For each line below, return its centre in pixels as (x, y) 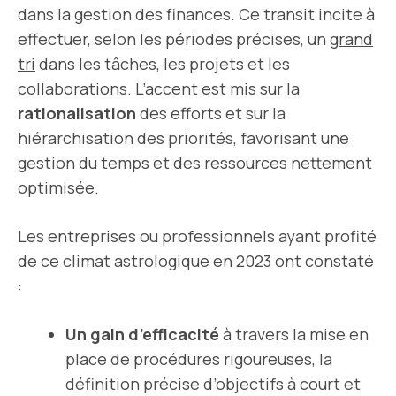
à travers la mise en (294, 334)
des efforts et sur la (211, 113)
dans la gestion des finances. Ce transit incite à (196, 14)
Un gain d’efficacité (142, 334)
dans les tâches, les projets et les (163, 64)
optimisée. (58, 187)
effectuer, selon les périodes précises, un (174, 39)
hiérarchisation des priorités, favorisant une (183, 138)
